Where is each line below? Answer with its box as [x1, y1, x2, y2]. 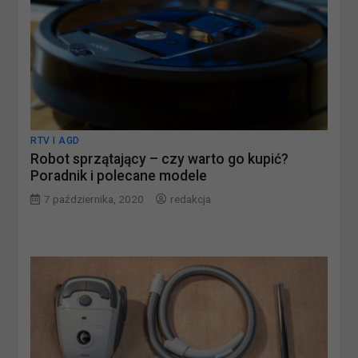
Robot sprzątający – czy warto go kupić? [30, 151, 289, 168]
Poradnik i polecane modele [30, 168, 208, 185]
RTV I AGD [30, 135, 80, 147]
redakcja [170, 193, 212, 206]
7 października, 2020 [44, 193, 145, 206]
